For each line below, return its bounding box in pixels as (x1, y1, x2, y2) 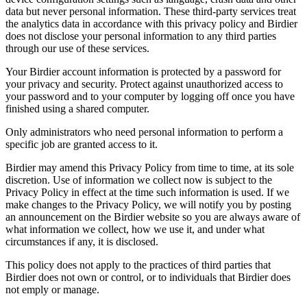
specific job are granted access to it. (5, 138, 158, 151)
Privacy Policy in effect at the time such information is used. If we (5, 186, 289, 199)
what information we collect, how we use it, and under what (5, 223, 265, 236)
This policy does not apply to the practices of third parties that (5, 259, 271, 271)
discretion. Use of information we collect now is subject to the (5, 174, 272, 186)
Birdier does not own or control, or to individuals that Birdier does (5, 271, 291, 284)
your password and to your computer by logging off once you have (5, 90, 295, 103)
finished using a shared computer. (5, 103, 149, 115)
